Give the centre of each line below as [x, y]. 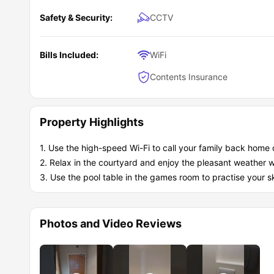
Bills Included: [69, 55]
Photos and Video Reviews [111, 224]
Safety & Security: [76, 18]
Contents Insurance [189, 77]
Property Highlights [92, 122]
